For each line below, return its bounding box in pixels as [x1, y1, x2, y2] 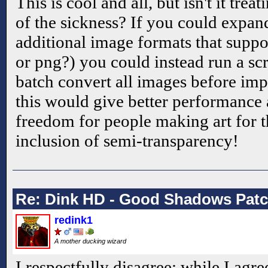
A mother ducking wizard [54, 237, 128, 245]
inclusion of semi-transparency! [16, 131, 239, 151]
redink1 [54, 214, 93, 226]
